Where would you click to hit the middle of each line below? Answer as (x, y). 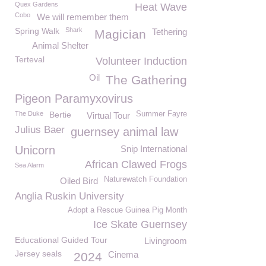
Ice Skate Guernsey (140, 224)
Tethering (170, 32)
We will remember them (83, 17)
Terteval (30, 59)
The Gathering (146, 80)
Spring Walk (37, 31)
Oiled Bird (79, 181)
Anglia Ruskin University (69, 196)
